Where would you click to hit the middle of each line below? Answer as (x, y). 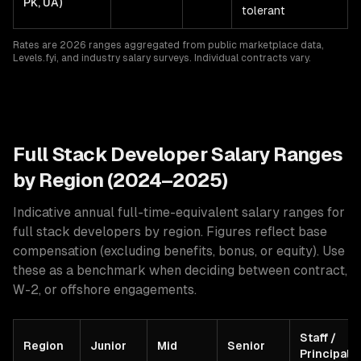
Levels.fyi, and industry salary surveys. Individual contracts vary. (162, 58)
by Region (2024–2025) (120, 180)
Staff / (318, 338)
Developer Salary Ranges (225, 154)
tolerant (263, 10)
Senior (246, 346)
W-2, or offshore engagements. (105, 290)
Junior (108, 346)
